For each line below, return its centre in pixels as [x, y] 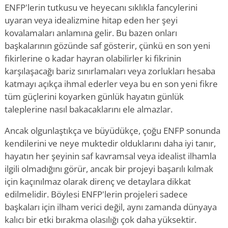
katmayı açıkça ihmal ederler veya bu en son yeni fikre [111, 84]
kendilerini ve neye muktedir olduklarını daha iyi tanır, [110, 143]
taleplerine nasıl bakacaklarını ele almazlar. [89, 109]
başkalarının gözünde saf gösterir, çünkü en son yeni [107, 46]
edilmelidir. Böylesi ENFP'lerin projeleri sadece [96, 194]
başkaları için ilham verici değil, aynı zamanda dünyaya [111, 207]
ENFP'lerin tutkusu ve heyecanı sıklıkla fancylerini [101, 7]
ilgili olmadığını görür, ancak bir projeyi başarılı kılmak [109, 169]
